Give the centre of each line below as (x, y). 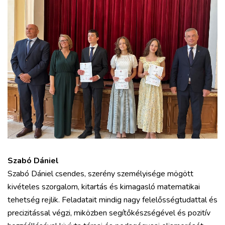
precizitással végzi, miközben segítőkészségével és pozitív (109, 213)
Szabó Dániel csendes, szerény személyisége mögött (100, 174)
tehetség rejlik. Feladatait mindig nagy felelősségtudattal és (113, 200)
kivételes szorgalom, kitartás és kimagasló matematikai (104, 187)
